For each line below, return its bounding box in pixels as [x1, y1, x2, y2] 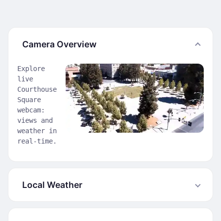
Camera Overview [22, 39, 97, 49]
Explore [17, 65, 45, 73]
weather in [17, 127, 57, 135]
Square [17, 96, 41, 104]
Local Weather [22, 180, 82, 190]
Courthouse [17, 85, 57, 93]
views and [17, 116, 53, 124]
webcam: [17, 106, 45, 114]
